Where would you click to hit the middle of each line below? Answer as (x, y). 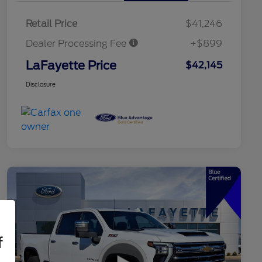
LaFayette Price (71, 66)
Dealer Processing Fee (77, 44)
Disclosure (41, 85)
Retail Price (51, 24)
